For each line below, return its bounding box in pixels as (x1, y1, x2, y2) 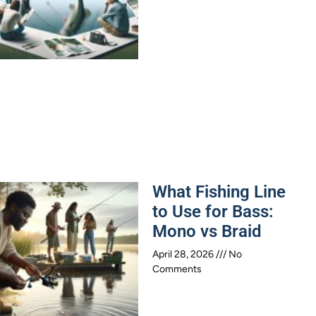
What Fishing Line (152, 181, 286, 202)
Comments (152, 262, 202, 275)
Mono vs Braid (152, 221, 262, 241)
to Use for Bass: (152, 201, 274, 221)
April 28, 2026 (152, 248, 216, 260)
